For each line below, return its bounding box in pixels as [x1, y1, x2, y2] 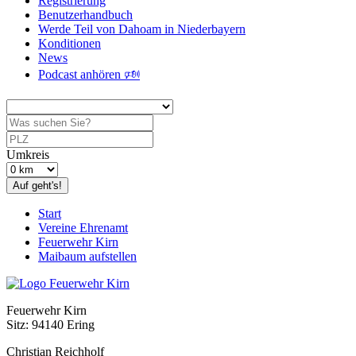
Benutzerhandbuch [38, 8, 133, 21]
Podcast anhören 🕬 [38, 68, 140, 81]
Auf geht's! [13, 180, 62, 192]
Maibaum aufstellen [38, 250, 137, 263]
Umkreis [6, 148, 49, 161]
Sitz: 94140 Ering [6, 318, 95, 331]
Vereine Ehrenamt [38, 221, 128, 234]
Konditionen [38, 37, 101, 50]
